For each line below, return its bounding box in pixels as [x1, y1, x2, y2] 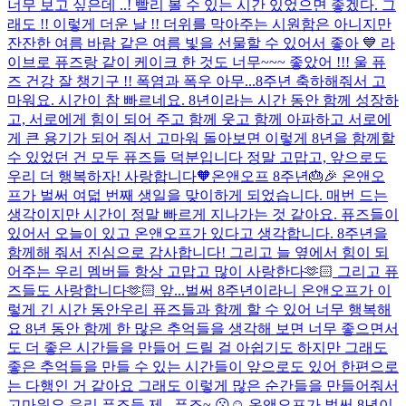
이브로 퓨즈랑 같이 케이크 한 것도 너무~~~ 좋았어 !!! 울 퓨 [7, 53, 386, 70]
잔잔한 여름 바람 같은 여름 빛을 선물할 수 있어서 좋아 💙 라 [7, 34, 395, 51]
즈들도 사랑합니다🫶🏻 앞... [7, 282, 185, 298]
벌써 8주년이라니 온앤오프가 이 [185, 282, 391, 298]
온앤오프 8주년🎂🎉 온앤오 [211, 168, 385, 184]
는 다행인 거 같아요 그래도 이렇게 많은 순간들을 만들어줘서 [7, 377, 399, 393]
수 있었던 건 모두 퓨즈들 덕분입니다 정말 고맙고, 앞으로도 [7, 149, 388, 165]
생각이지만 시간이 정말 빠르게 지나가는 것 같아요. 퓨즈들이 [7, 206, 399, 222]
